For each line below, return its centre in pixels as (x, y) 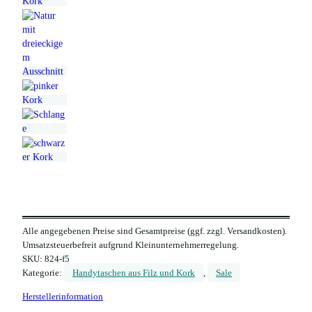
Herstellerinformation (63, 296)
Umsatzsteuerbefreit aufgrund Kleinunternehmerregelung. (131, 245)
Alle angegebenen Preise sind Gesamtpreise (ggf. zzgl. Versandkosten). (155, 231)
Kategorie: (43, 273)
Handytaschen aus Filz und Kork (134, 273)
